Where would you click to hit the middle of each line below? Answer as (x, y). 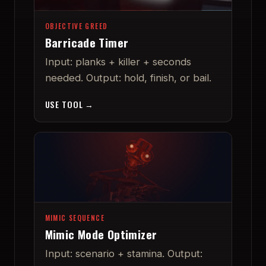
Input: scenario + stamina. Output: (123, 254)
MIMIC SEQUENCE (75, 218)
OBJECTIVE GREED (76, 26)
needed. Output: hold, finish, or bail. (128, 78)
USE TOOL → (69, 104)
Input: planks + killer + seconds (118, 62)
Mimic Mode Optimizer (101, 235)
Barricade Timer (87, 43)
